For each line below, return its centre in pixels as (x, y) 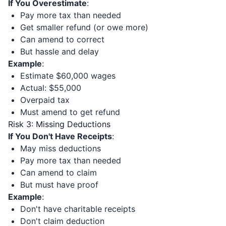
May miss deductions (61, 148)
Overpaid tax (45, 100)
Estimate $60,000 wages (68, 76)
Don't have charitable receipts (78, 209)
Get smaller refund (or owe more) (84, 27)
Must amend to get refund (70, 112)
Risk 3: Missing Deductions (59, 124)
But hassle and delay (60, 51)
